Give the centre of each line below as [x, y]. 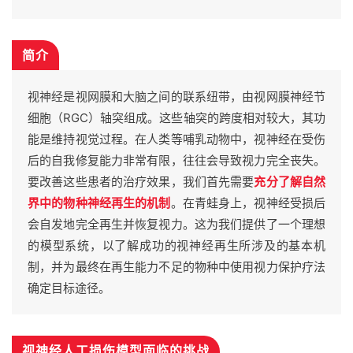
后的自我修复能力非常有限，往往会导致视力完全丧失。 [176, 161]
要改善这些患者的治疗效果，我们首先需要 [141, 182]
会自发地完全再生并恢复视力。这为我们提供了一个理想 [176, 225]
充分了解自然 [290, 182]
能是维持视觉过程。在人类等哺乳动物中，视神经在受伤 [176, 139]
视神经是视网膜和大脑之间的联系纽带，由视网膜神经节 [176, 97]
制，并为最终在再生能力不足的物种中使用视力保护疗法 [176, 267]
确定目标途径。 [69, 288]
